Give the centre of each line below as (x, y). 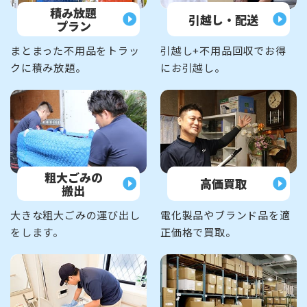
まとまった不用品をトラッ (75, 51)
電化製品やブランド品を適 (225, 214)
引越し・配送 (223, 19)
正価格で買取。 (198, 232)
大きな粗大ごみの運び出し (75, 214)
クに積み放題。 (48, 68)
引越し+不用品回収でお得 (223, 51)
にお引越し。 (193, 68)
